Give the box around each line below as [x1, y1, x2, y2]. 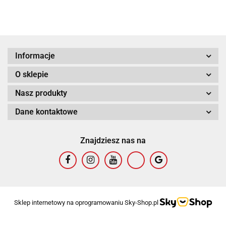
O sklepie [15, 69, 48, 79]
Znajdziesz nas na [80, 135, 146, 145]
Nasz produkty [15, 88, 67, 98]
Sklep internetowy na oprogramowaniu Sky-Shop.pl [14, 198, 158, 206]
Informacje [15, 50, 55, 61]
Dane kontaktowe [15, 106, 78, 117]
